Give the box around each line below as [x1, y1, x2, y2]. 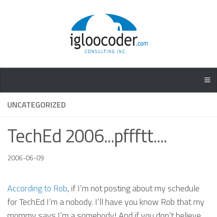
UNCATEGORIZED [7, 99, 66, 110]
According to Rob [7, 181, 67, 195]
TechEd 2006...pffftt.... [7, 122, 167, 150]
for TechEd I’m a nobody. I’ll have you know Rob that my [7, 195, 204, 208]
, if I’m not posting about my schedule [67, 181, 200, 195]
